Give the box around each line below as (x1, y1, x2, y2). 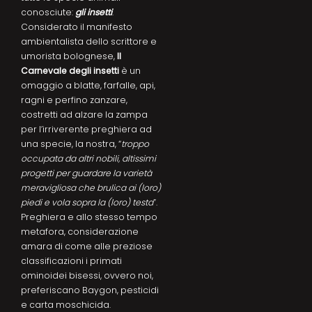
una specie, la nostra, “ (21, 137, 121, 150)
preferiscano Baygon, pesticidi (21, 283, 159, 296)
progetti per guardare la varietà (21, 166, 152, 179)
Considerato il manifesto (21, 20, 132, 33)
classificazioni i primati (21, 254, 122, 267)
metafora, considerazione (21, 225, 139, 237)
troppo (121, 137, 149, 150)
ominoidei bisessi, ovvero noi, (21, 269, 153, 281)
